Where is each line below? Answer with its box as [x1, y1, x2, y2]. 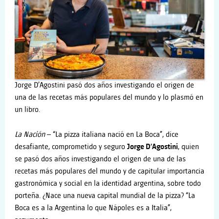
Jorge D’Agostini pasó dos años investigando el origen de [15, 81, 194, 89]
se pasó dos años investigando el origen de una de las [15, 154, 186, 163]
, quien [178, 142, 199, 151]
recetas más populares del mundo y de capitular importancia [15, 167, 204, 175]
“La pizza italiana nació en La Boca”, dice [53, 130, 178, 139]
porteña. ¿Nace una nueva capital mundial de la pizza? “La [15, 191, 195, 200]
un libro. [15, 105, 40, 114]
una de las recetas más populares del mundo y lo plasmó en [15, 93, 203, 102]
